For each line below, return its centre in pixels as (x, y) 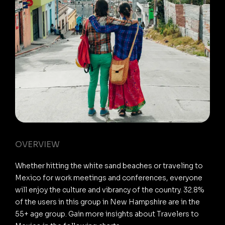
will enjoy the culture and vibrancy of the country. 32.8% (110, 190)
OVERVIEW (37, 144)
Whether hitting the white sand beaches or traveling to (109, 165)
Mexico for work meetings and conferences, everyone (109, 178)
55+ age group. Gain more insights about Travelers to (107, 214)
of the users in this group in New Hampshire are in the (107, 202)
